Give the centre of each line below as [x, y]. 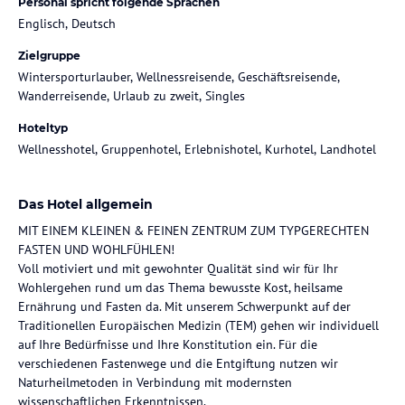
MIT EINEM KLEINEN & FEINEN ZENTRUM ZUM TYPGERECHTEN [193, 230]
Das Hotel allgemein [85, 204]
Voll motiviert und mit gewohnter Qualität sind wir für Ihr [178, 268]
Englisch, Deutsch [67, 23]
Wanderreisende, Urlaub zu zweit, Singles [132, 95]
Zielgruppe [49, 55]
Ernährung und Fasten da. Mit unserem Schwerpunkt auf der [184, 306]
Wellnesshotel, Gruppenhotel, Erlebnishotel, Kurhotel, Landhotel [197, 149]
